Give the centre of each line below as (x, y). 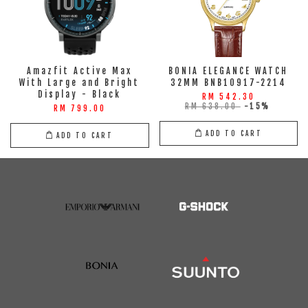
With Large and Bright (80, 83)
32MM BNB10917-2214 (228, 83)
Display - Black (80, 95)
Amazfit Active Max (80, 71)
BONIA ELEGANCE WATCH (229, 71)
